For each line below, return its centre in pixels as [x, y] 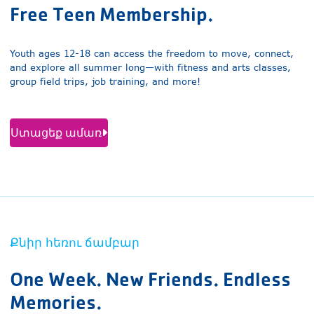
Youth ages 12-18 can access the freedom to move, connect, [151, 53]
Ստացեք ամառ [56, 132]
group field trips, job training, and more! [105, 81]
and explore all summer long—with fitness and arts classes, [150, 67]
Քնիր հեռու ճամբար [74, 243]
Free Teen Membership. [111, 14]
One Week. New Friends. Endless [150, 279]
